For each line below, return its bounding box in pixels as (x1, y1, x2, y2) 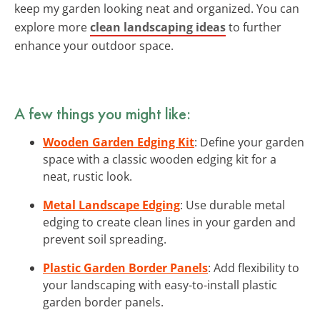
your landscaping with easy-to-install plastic (43, 276, 277, 293)
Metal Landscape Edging (43, 196, 180, 213)
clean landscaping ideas (90, 19, 226, 35)
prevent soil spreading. (43, 231, 166, 247)
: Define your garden (194, 134, 304, 150)
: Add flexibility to (208, 259, 299, 276)
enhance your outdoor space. (14, 37, 174, 54)
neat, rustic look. (43, 168, 132, 184)
